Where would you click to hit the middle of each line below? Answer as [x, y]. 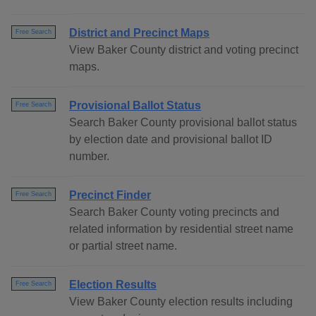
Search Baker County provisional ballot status [183, 123]
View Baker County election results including [181, 302]
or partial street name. [123, 246]
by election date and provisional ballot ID [171, 140]
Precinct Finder [110, 195]
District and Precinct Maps [139, 33]
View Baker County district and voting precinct [184, 50]
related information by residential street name [181, 229]
